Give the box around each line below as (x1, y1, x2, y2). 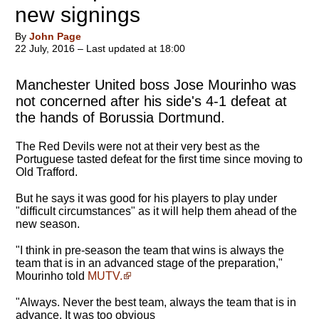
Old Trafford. (16, 166, 78, 178)
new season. (16, 218, 80, 230)
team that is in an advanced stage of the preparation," (16, 257, 283, 269)
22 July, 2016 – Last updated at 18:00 (15, 43, 185, 54)
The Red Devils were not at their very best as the (16, 140, 260, 152)
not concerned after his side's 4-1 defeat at (16, 93, 287, 109)
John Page (29, 31, 81, 42)
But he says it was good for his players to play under (16, 192, 277, 204)
